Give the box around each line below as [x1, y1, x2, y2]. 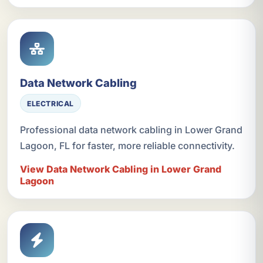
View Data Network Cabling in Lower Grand [19, 163, 221, 175]
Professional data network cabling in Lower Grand [19, 124, 242, 136]
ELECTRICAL [26, 99, 75, 108]
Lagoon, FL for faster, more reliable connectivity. [19, 140, 235, 152]
